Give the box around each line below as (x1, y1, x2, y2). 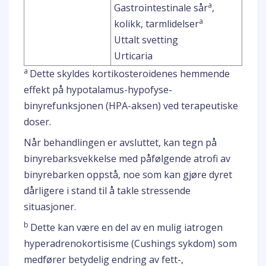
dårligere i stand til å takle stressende (24, 184, 191, 197)
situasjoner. (24, 200, 76, 213)
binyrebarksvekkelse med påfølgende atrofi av (24, 152, 230, 165)
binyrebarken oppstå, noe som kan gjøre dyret (24, 168, 232, 181)
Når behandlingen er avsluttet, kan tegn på (24, 136, 217, 149)
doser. (24, 115, 51, 128)
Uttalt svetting (114, 33, 178, 46)
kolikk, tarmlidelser (114, 17, 199, 30)
